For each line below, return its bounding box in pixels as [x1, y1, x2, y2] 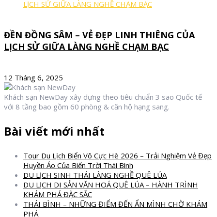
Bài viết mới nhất [4, 123, 105, 139]
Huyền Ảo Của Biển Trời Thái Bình [23, 160, 133, 170]
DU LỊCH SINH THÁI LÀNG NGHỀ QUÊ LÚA [23, 170, 167, 180]
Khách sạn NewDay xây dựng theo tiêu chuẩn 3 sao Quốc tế [4, 92, 202, 102]
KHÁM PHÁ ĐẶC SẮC [23, 189, 92, 199]
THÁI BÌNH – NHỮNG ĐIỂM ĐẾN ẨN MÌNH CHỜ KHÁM [23, 199, 207, 209]
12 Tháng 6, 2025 [4, 72, 63, 82]
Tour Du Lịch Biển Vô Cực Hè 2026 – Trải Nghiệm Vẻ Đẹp [23, 150, 212, 160]
